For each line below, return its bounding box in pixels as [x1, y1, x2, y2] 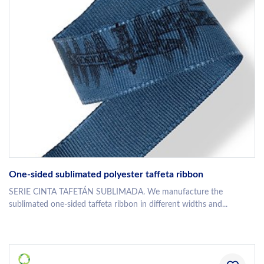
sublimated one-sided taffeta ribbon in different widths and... [9, 200, 227, 209]
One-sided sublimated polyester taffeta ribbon [9, 170, 203, 180]
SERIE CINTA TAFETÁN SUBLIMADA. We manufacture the [9, 188, 223, 197]
